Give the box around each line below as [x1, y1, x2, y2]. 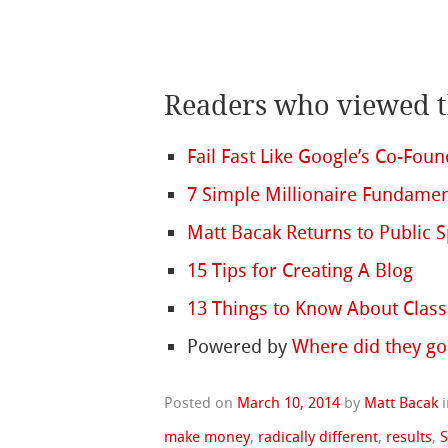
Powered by [187, 335, 293, 359]
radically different [258, 427, 379, 446]
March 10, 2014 [237, 393, 341, 412]
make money [164, 427, 251, 446]
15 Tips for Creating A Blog [187, 259, 414, 283]
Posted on [164, 393, 238, 412]
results [386, 427, 433, 446]
